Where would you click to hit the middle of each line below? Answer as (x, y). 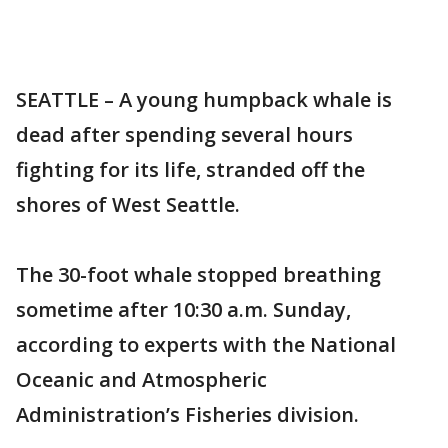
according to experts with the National (206, 344)
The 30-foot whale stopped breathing (198, 274)
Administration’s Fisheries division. (187, 414)
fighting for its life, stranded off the (190, 169)
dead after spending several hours (184, 134)
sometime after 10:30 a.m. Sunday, (183, 309)
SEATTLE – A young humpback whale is (204, 99)
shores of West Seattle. (128, 204)
